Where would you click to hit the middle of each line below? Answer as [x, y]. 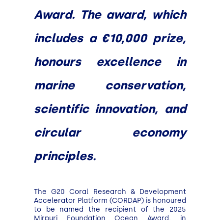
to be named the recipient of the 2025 [110, 210]
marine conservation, [110, 85]
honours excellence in [110, 62]
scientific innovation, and [110, 109]
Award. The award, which [110, 15]
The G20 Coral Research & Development [110, 192]
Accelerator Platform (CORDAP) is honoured [110, 201]
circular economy [110, 133]
